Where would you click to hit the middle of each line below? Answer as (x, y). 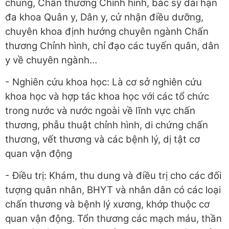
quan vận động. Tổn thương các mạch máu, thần (113, 219)
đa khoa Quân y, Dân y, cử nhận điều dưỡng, (104, 17)
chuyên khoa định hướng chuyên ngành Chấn (107, 31)
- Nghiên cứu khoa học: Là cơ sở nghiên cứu (104, 82)
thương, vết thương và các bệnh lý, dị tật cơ (102, 139)
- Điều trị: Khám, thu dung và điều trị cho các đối (113, 176)
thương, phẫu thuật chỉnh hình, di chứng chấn (107, 125)
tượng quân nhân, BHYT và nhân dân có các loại (113, 190)
